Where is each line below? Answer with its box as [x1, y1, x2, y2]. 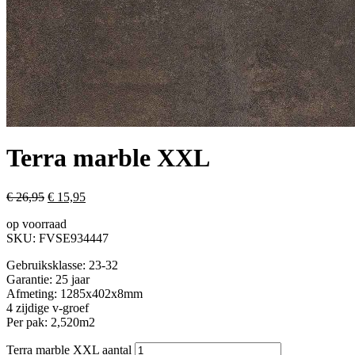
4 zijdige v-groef [6, 300, 89, 315]
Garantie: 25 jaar [6, 272, 90, 286]
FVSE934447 [39, 231, 109, 245]
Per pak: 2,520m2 [6, 315, 95, 329]
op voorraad [6, 216, 67, 231]
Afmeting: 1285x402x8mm [6, 286, 143, 300]
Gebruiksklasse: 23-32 [6, 258, 118, 272]
